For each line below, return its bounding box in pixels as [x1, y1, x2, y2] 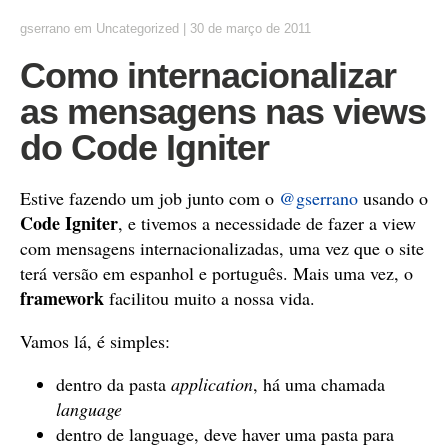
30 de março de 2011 [190, 21, 311, 36]
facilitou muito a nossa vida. [104, 286, 315, 310]
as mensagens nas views [20, 91, 426, 132]
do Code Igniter [20, 127, 269, 168]
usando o [358, 186, 428, 210]
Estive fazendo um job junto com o [20, 186, 279, 210]
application [171, 372, 253, 396]
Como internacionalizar [20, 55, 396, 96]
